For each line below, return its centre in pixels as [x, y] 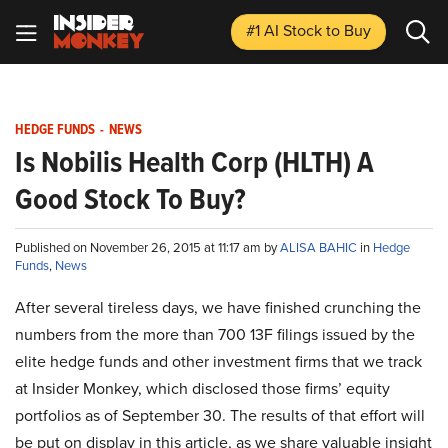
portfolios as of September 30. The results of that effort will [220, 415]
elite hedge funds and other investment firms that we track [218, 361]
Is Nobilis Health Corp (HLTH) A [194, 162]
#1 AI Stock [286, 30]
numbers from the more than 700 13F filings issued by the [215, 334]
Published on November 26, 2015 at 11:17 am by [147, 247]
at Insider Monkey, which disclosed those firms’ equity [202, 388]
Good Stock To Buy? [130, 199]
